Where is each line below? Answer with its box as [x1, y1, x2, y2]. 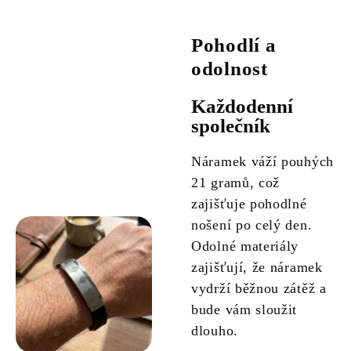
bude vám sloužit [191, 302, 298, 318]
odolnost [191, 58, 268, 80]
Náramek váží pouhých [191, 154, 334, 170]
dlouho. [191, 323, 238, 339]
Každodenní [191, 96, 293, 118]
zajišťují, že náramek [191, 259, 323, 276]
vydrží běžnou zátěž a [191, 280, 327, 297]
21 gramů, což [191, 175, 280, 191]
